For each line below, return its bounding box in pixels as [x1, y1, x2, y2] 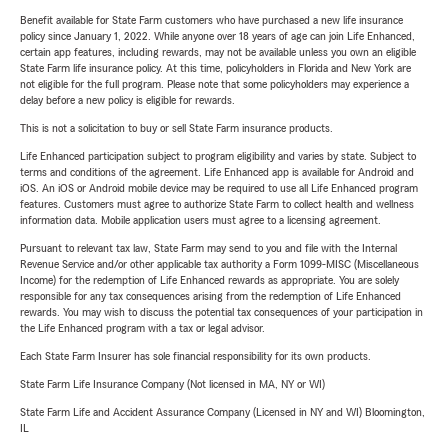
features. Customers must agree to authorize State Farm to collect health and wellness [20, 198, 414, 211]
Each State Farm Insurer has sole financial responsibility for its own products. [20, 350, 371, 363]
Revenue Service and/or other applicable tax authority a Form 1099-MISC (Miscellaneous [20, 258, 419, 271]
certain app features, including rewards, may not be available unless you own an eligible [20, 46, 416, 59]
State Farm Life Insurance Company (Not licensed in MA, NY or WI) [20, 378, 325, 391]
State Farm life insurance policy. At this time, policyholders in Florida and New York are [20, 62, 411, 75]
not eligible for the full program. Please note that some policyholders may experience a [20, 78, 409, 91]
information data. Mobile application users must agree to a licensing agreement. [20, 214, 381, 227]
